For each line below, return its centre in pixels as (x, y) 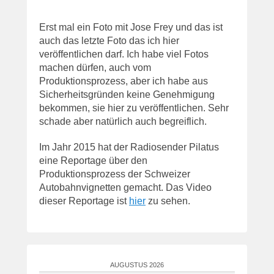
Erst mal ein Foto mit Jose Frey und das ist (131, 28)
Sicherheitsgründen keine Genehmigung (127, 95)
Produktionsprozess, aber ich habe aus (124, 81)
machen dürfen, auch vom (95, 68)
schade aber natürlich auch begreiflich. (123, 122)
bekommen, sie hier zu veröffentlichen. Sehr (134, 108)
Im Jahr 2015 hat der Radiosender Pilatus (129, 147)
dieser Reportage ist (84, 201)
